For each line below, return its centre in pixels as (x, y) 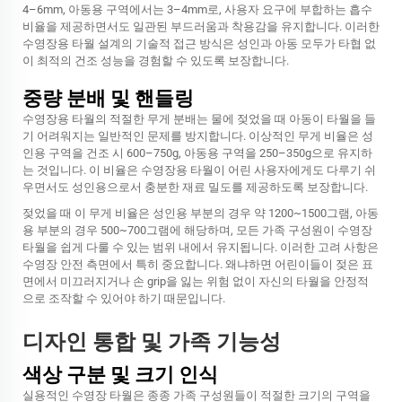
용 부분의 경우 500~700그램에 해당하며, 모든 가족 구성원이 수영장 (197, 231)
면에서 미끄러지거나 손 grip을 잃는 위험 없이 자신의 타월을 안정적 (196, 282)
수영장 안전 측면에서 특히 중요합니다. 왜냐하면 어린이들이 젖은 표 (198, 265)
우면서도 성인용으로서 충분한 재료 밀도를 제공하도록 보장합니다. (195, 188)
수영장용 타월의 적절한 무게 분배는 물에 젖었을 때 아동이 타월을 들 (199, 119)
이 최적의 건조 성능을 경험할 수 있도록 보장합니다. (156, 61)
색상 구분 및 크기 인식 (120, 375)
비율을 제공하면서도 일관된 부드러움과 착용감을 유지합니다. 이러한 (201, 27)
